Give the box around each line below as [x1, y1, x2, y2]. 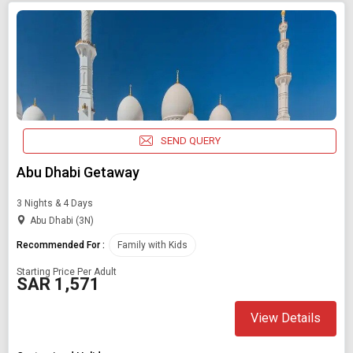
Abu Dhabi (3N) [30, 214, 94, 226]
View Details [251, 310, 321, 326]
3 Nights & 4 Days [17, 197, 93, 209]
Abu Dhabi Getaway [17, 163, 139, 180]
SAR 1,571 [17, 273, 100, 294]
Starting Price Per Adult [17, 266, 117, 277]
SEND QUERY [160, 135, 221, 147]
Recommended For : [17, 239, 105, 251]
